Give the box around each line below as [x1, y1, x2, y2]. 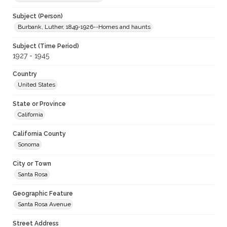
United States [18, 81, 55, 89]
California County [13, 130, 66, 138]
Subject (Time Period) [13, 43, 79, 50]
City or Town [13, 160, 51, 168]
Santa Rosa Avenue [18, 201, 71, 208]
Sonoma [18, 141, 40, 148]
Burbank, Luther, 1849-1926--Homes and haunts [18, 23, 150, 31]
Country [13, 70, 37, 78]
